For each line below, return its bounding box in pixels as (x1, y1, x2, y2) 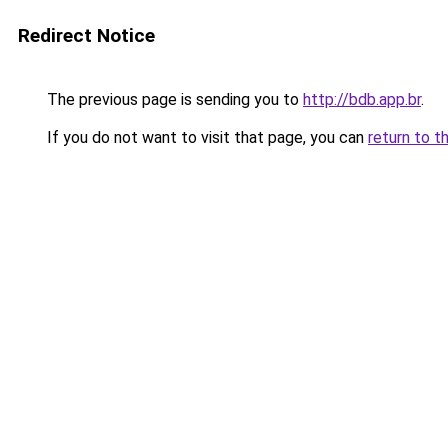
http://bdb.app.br (303, 90, 421, 109)
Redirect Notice (18, 24, 155, 47)
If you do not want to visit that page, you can (43, 128, 368, 147)
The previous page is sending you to (43, 90, 303, 109)
